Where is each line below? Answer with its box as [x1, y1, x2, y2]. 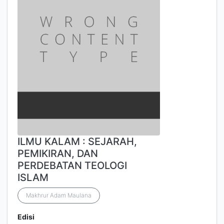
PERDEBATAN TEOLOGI [17, 159, 127, 171]
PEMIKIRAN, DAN [17, 147, 98, 159]
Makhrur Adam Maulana [26, 191, 91, 199]
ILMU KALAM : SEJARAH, [17, 135, 137, 147]
